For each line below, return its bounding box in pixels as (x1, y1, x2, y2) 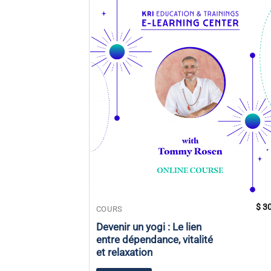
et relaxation (96, 247, 152, 259)
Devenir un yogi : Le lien (96, 221, 201, 233)
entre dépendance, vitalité (96, 234, 213, 246)
